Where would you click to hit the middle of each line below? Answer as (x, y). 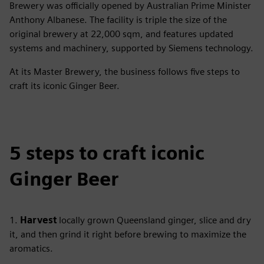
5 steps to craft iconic (107, 153)
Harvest (39, 220)
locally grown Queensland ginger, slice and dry (155, 220)
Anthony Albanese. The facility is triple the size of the (118, 20)
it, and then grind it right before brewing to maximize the (128, 234)
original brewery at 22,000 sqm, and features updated (121, 34)
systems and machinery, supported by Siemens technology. (131, 48)
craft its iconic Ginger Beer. (65, 86)
